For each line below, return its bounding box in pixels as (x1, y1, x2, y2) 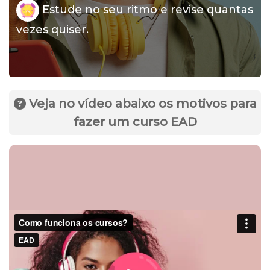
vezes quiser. (16, 23, 89, 36)
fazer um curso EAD (73, 115, 197, 129)
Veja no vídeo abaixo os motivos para (25, 96, 257, 111)
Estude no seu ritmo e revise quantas (39, 2, 253, 16)
